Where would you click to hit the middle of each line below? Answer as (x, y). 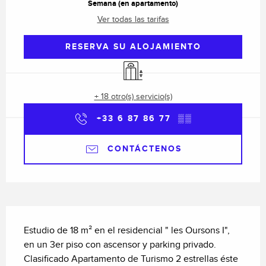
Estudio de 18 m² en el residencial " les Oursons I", (127, 231)
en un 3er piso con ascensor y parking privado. (120, 245)
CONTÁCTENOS (144, 149)
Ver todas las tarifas (133, 20)
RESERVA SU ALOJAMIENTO (133, 47)
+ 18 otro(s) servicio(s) (133, 97)
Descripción (38, 212)
